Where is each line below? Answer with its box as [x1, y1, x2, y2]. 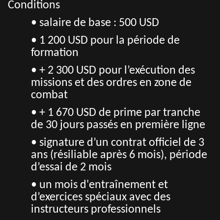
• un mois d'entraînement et [31, 179, 168, 191]
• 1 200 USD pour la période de [31, 35, 180, 47]
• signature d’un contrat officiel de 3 [31, 137, 204, 149]
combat [31, 89, 68, 101]
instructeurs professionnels [31, 204, 161, 216]
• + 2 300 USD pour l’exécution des [31, 65, 195, 77]
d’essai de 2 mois [31, 162, 111, 173]
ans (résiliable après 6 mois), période [31, 149, 207, 161]
